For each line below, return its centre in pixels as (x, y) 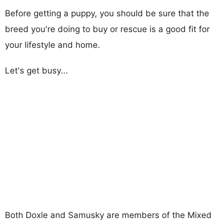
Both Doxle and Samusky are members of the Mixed (108, 215)
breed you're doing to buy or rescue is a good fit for (107, 29)
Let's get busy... (37, 71)
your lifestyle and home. (53, 45)
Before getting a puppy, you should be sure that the (107, 13)
